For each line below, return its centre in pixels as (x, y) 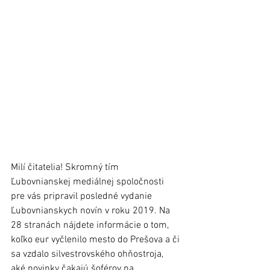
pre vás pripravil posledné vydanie (83, 197)
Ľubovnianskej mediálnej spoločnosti (89, 182)
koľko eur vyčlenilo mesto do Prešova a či (96, 240)
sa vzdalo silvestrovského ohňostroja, (88, 255)
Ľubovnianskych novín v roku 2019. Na (92, 211)
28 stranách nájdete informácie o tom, (91, 226)
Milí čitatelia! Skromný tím (66, 168)
